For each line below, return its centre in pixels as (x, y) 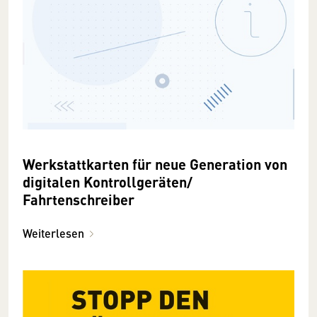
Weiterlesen (53, 234)
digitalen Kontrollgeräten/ (108, 182)
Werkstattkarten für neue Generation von (155, 164)
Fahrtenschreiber (79, 200)
